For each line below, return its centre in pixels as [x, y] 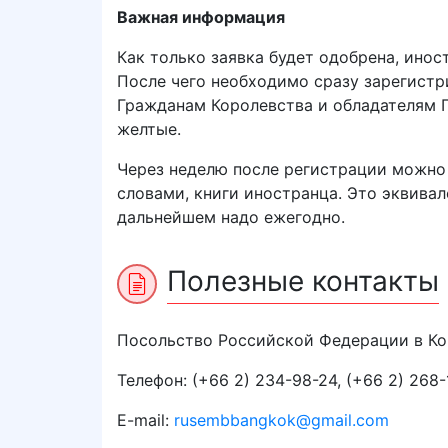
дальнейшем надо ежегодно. [231, 217]
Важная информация [201, 17]
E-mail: [145, 420]
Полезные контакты [303, 281]
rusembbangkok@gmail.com [281, 420]
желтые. [149, 129]
